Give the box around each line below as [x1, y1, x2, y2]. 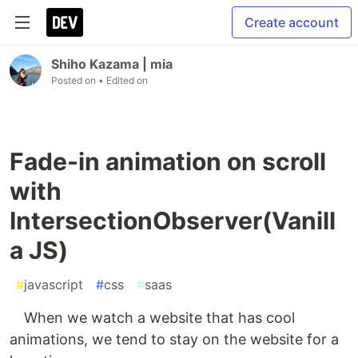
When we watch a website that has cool [10, 309, 295, 326]
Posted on [51, 74, 98, 86]
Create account [245, 14, 339, 30]
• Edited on [98, 74, 148, 86]
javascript [24, 276, 83, 292]
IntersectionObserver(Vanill [10, 206, 336, 235]
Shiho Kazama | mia [51, 56, 173, 72]
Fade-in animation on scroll [10, 147, 326, 176]
